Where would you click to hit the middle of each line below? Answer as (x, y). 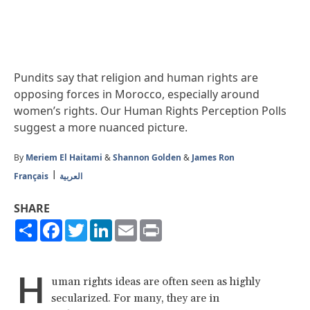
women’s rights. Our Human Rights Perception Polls (150, 110)
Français (31, 176)
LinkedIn (135, 225)
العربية (71, 176)
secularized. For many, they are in (135, 298)
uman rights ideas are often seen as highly (156, 281)
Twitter (106, 225)
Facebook (88, 225)
